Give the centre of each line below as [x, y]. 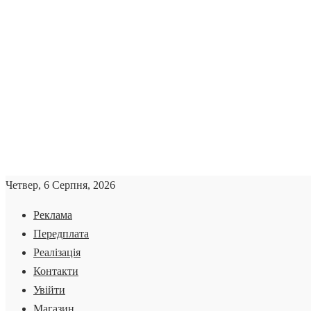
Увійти [49, 290]
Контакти [56, 271]
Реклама [53, 215]
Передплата [61, 234]
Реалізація [57, 252]
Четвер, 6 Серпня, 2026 [60, 185]
